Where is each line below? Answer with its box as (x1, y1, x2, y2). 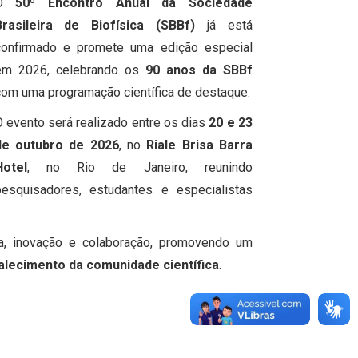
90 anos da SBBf (145, 62, 253, 78)
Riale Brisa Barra (146, 137, 253, 153)
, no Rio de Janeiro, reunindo (26, 160, 253, 176)
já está (195, 18, 253, 34)
